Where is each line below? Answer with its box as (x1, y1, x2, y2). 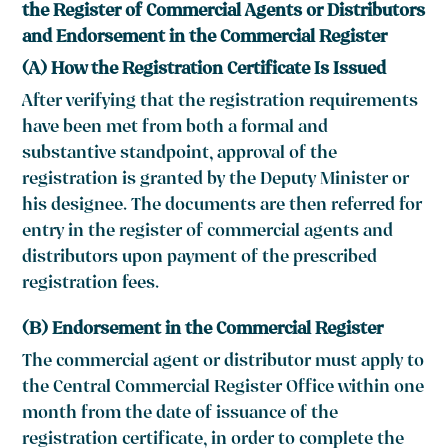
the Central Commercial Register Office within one (22, 375, 425, 403)
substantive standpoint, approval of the (22, 141, 338, 169)
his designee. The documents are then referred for (22, 193, 423, 221)
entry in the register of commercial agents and (22, 219, 394, 247)
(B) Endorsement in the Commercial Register (22, 317, 384, 345)
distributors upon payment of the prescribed (22, 245, 378, 273)
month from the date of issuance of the (22, 401, 339, 429)
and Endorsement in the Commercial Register (22, 25, 388, 53)
